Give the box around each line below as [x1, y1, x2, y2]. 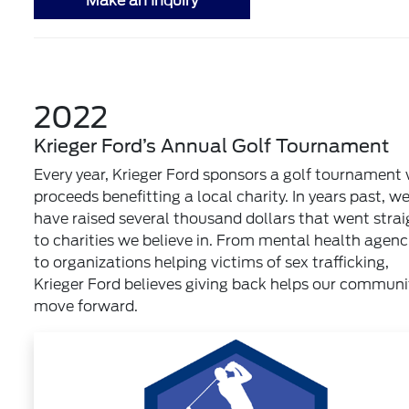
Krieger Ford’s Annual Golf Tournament [34, 135, 390, 157]
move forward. [34, 298, 139, 315]
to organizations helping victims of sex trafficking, [34, 254, 390, 271]
